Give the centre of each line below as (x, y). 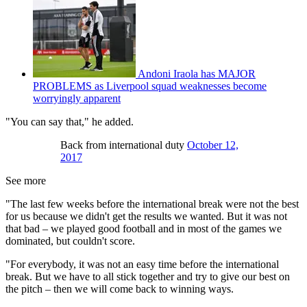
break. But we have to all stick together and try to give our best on (148, 276)
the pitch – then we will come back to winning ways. (120, 288)
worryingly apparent (77, 98)
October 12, (213, 145)
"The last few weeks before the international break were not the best (152, 204)
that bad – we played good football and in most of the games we (144, 228)
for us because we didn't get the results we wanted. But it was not (146, 216)
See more (26, 180)
